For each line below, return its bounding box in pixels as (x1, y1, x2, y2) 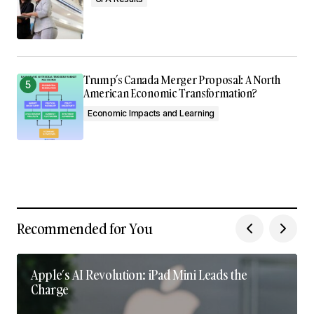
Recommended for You (17, 218, 153, 238)
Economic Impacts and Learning (88, 107, 215, 118)
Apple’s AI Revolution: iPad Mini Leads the (31, 266, 247, 284)
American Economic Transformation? (83, 85, 257, 101)
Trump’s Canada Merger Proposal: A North (83, 71, 280, 88)
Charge (31, 280, 69, 299)
